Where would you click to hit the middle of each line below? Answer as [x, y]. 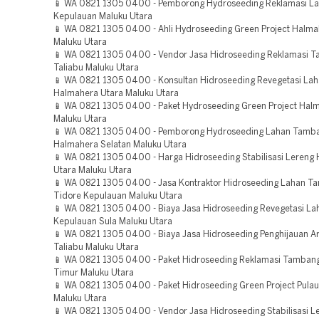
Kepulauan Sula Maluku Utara [113, 222]
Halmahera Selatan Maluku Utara [120, 145]
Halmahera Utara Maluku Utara [116, 94]
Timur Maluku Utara [94, 273]
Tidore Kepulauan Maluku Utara [118, 196]
